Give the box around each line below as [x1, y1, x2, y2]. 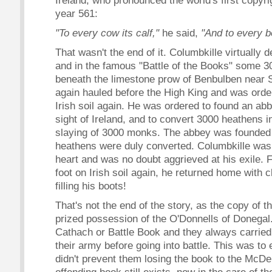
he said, [159, 27, 201, 39]
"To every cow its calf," [55, 27, 159, 39]
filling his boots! [55, 180, 126, 192]
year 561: [55, 7, 98, 19]
